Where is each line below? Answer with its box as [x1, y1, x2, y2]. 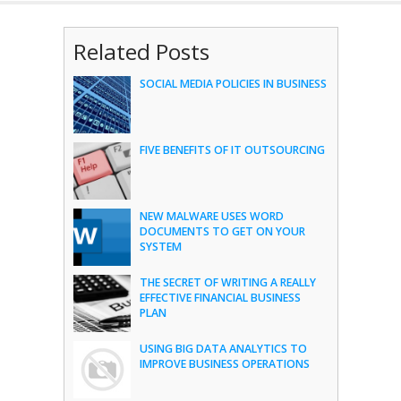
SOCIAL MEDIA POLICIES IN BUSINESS [139, 76, 327, 91]
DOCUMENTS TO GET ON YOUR [139, 224, 305, 239]
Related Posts [73, 37, 209, 66]
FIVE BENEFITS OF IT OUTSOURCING [139, 142, 325, 158]
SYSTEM [139, 239, 182, 254]
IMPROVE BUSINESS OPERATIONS [139, 356, 310, 371]
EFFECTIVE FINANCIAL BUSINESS [139, 290, 301, 305]
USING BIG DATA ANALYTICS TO [139, 341, 307, 356]
